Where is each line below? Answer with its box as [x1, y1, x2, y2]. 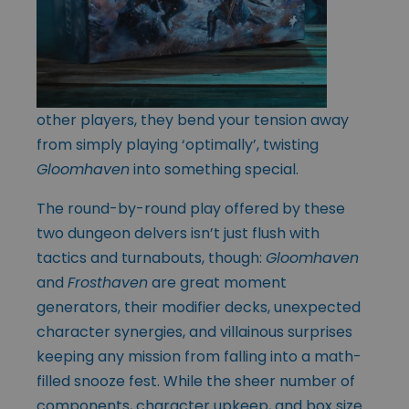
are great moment [148, 272, 287, 294]
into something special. [130, 159, 299, 181]
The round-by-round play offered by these [37, 198, 345, 220]
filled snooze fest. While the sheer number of [37, 371, 355, 393]
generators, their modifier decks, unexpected [37, 297, 361, 319]
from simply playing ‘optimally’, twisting [37, 134, 319, 156]
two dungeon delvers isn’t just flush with [37, 223, 320, 245]
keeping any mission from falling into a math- [37, 346, 362, 368]
